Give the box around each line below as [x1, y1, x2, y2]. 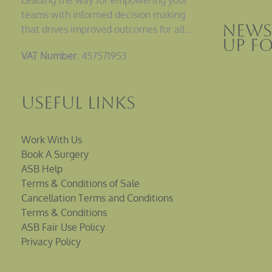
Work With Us [21, 134, 82, 146]
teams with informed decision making [21, 8, 185, 21]
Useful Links [21, 93, 135, 113]
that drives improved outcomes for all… [21, 22, 192, 35]
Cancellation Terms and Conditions [21, 192, 173, 205]
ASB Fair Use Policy [21, 221, 105, 234]
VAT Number [21, 49, 76, 62]
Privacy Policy [21, 236, 81, 248]
